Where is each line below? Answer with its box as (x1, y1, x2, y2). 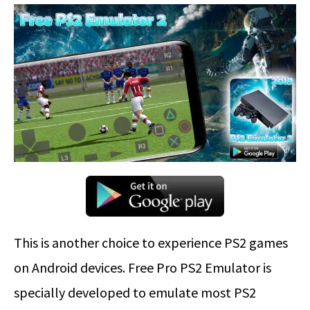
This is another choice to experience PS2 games (14, 234, 288, 252)
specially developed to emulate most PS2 (14, 284, 256, 302)
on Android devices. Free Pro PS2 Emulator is (14, 259, 271, 277)
